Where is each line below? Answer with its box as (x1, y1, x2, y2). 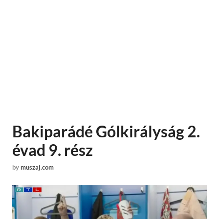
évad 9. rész (12, 140, 93, 159)
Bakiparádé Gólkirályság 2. (12, 122, 200, 141)
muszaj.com (21, 163, 54, 172)
